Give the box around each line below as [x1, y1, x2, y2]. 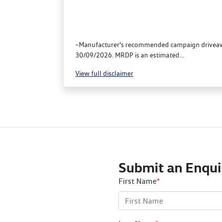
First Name [118, 176, 157, 186]
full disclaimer [91, 69, 133, 77]
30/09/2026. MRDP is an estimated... [75, 51, 184, 59]
